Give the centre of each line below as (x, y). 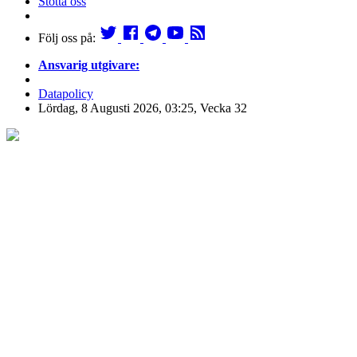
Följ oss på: (69, 38)
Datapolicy (66, 94)
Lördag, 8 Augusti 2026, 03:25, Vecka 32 (143, 108)
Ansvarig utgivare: (89, 65)
